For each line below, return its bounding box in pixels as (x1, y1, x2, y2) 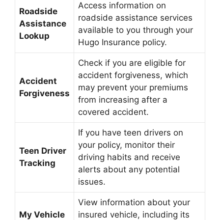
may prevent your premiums (78, 82, 188, 92)
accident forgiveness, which (78, 70, 188, 80)
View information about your (78, 197, 190, 207)
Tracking (19, 158, 55, 168)
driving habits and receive (78, 152, 180, 162)
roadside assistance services (78, 13, 192, 23)
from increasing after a (78, 95, 167, 105)
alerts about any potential (78, 165, 180, 174)
